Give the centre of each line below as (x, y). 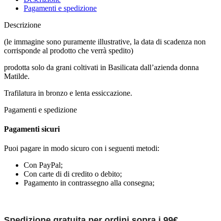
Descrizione (22, 25)
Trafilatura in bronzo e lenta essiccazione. (68, 93)
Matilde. (17, 76)
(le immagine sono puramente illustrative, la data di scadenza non (105, 41)
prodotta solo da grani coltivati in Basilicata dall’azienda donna (101, 67)
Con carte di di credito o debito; (73, 174)
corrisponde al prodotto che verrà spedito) (69, 50)
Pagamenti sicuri (32, 129)
